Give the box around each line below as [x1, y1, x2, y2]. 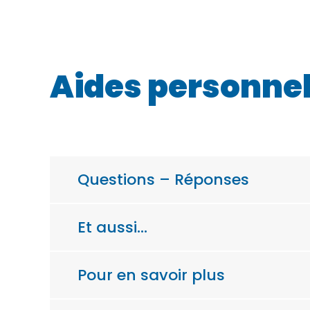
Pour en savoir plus [77, 264, 225, 286]
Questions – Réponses [77, 168, 249, 190]
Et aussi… [77, 216, 147, 238]
